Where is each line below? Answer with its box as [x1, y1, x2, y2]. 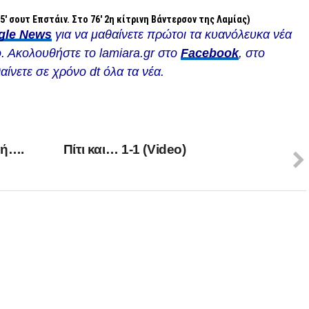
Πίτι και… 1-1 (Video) [63, 142, 186, 157]
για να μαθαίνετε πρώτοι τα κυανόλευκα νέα [52, 28, 292, 42]
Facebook [181, 46, 239, 61]
